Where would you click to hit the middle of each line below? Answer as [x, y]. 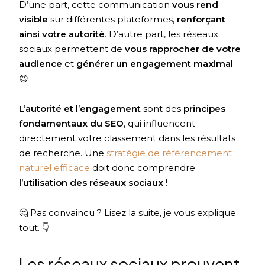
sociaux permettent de [72, 49]
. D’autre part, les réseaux [162, 34]
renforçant [201, 20]
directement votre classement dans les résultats [127, 138]
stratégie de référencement [169, 153]
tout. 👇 [34, 228]
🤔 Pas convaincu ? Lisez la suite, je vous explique [128, 213]
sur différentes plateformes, [113, 20]
